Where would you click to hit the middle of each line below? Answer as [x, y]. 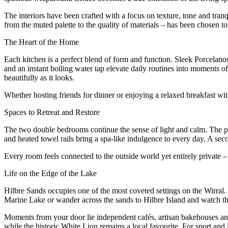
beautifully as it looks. [39, 78]
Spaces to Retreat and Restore [52, 112]
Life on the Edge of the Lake [50, 174]
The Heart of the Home [41, 42]
